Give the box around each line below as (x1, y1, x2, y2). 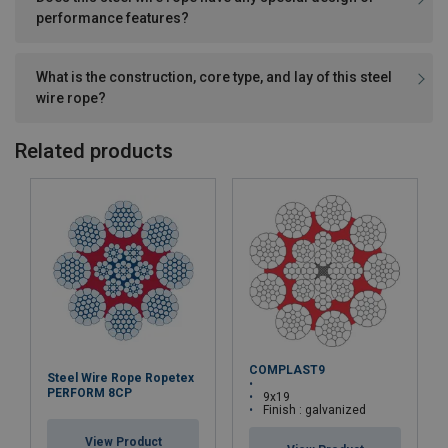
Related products (15, 138, 173, 163)
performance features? (36, 9, 189, 26)
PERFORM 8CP (47, 385, 132, 400)
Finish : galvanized (263, 402, 366, 417)
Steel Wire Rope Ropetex (47, 370, 194, 385)
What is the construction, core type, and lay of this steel (36, 68, 392, 85)
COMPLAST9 (249, 362, 325, 377)
